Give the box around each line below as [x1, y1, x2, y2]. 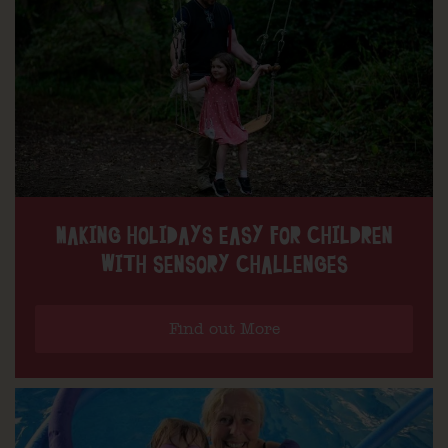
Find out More [168, 320, 280, 337]
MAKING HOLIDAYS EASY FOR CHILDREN [55, 219, 393, 252]
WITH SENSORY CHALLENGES [100, 248, 348, 281]
